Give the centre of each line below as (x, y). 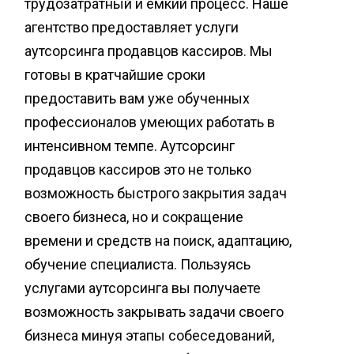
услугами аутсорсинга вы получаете (143, 288)
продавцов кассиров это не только (138, 169)
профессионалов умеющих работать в (150, 122)
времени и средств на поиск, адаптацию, (158, 241)
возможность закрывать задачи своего (154, 312)
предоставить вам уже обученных (137, 98)
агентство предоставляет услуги (132, 27)
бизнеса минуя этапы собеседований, (149, 335)
